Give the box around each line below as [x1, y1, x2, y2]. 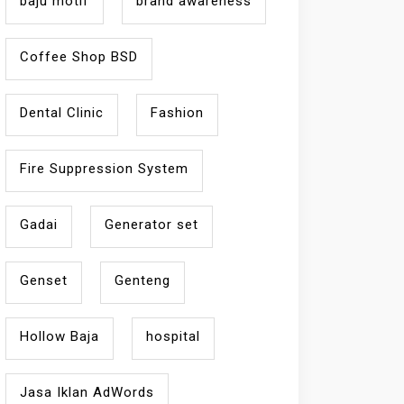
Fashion [151, 105, 204, 121]
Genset [20, 272, 68, 289]
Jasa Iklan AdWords [20, 384, 154, 400]
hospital [146, 328, 200, 344]
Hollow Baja [20, 328, 99, 344]
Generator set [105, 216, 198, 233]
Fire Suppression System [20, 161, 188, 177]
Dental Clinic [20, 105, 104, 121]
